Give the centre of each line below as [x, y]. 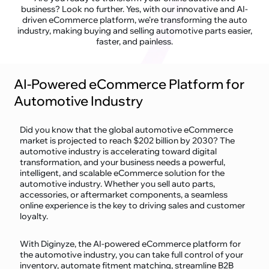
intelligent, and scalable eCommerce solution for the [122, 173]
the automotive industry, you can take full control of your [132, 255]
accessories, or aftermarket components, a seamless [124, 195]
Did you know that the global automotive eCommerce [127, 130]
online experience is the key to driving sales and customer [133, 206]
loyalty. [34, 216]
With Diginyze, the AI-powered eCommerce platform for [131, 244]
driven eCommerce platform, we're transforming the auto [134, 20]
